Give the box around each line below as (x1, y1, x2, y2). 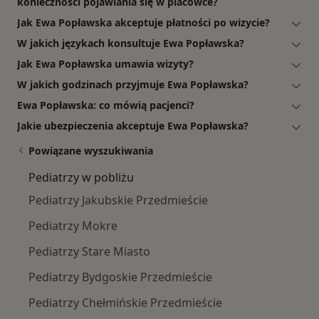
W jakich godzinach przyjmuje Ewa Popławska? (17, 78, 249, 92)
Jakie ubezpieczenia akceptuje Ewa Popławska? (17, 119, 249, 133)
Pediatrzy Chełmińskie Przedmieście (28, 295, 222, 311)
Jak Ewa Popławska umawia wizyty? (17, 57, 194, 71)
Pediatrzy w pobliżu (28, 169, 134, 186)
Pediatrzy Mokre (28, 218, 117, 234)
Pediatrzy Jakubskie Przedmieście (28, 192, 208, 209)
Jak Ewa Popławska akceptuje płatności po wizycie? (17, 16, 270, 30)
